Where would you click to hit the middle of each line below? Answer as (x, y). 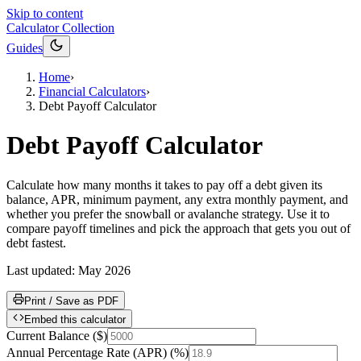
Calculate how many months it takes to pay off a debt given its (164, 185)
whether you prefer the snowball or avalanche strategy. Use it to (168, 214)
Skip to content (45, 13)
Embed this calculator (75, 319)
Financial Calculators (92, 91)
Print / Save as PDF (71, 301)
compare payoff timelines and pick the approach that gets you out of (178, 228)
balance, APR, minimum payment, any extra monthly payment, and (177, 199)
